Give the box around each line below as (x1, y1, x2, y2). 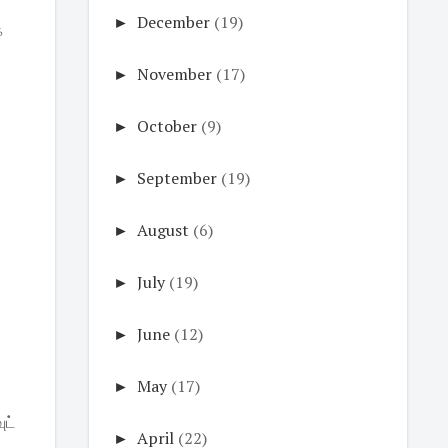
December (136, 11, 210, 33)
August (136, 219, 189, 241)
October (136, 115, 197, 137)
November (136, 63, 212, 85)
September (136, 167, 217, 189)
